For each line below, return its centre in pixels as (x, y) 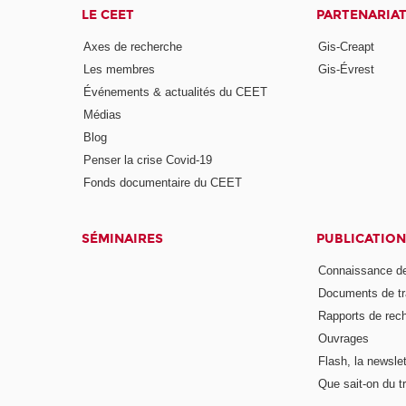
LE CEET (108, 14)
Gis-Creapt (346, 47)
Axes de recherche (133, 47)
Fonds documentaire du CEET (163, 182)
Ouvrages (343, 338)
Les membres (120, 70)
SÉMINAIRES (123, 238)
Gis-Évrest (346, 70)
